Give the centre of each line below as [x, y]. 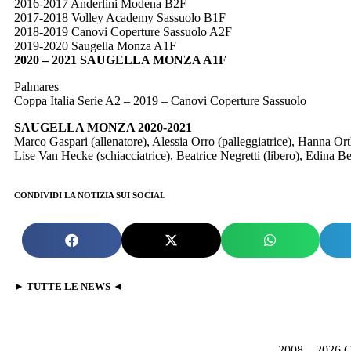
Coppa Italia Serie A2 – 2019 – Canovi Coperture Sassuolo [160, 101]
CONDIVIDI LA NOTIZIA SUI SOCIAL [90, 195]
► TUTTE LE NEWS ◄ [69, 287]
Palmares [36, 87]
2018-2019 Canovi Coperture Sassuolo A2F [123, 32]
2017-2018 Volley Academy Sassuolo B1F [120, 18]
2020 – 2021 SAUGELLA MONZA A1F [120, 60]
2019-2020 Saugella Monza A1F [95, 46]
